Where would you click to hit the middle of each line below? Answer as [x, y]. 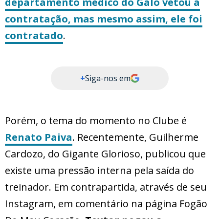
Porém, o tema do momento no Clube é [96, 121]
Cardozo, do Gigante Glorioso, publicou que [105, 154]
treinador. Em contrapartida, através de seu [106, 187]
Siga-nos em [108, 78]
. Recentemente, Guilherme [135, 137]
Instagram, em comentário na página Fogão [106, 204]
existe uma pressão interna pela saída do [99, 171]
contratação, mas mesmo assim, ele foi [104, 19]
